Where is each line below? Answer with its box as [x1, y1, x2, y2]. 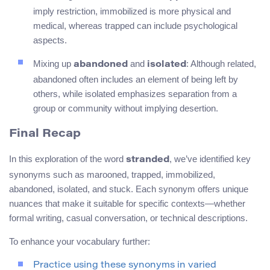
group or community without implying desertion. [33, 102, 218, 113]
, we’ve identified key [169, 154, 251, 165]
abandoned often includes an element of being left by [33, 74, 238, 84]
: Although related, [186, 58, 256, 69]
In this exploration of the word [9, 154, 126, 165]
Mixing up [33, 58, 74, 69]
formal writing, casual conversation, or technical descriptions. [9, 213, 248, 224]
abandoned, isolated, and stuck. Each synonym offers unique [9, 184, 248, 195]
